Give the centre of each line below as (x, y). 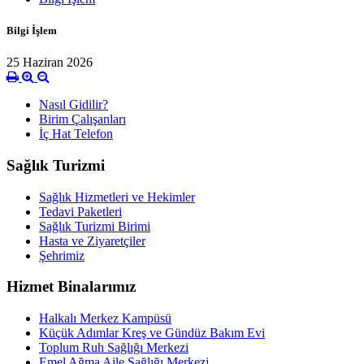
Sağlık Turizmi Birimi (95, 226)
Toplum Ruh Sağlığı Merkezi (114, 347)
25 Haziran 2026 (50, 63)
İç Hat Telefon (76, 134)
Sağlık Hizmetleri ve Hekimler (117, 197)
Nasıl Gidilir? (74, 105)
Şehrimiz (62, 255)
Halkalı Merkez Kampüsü (105, 318)
